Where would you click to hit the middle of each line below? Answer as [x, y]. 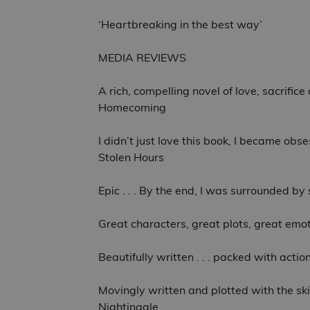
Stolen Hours [131, 157]
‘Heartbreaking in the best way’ [180, 25]
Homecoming [132, 108]
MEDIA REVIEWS [142, 58]
